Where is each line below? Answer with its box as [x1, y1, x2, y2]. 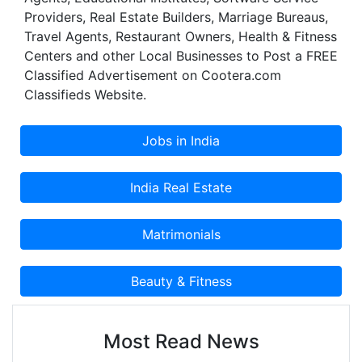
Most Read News [103, 330, 259, 354]
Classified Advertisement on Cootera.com [24, 67, 281, 84]
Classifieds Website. [24, 86, 146, 103]
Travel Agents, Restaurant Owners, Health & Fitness [24, 28, 337, 45]
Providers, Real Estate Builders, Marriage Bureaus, [24, 9, 328, 26]
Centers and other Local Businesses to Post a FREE [24, 48, 338, 65]
